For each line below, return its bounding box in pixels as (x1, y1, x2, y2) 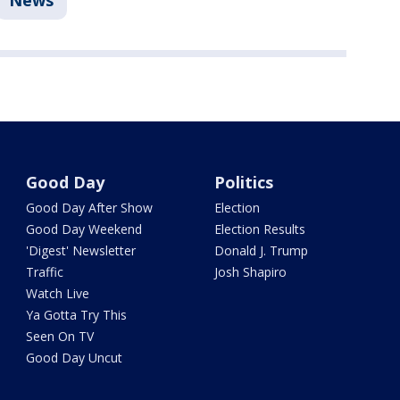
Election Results (213, 221, 305, 237)
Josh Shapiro (213, 263, 287, 280)
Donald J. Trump (213, 242, 308, 259)
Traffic (26, 263, 64, 280)
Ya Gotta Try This (26, 306, 128, 323)
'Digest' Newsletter (26, 242, 137, 259)
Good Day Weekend (26, 221, 143, 237)
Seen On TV (26, 328, 95, 345)
